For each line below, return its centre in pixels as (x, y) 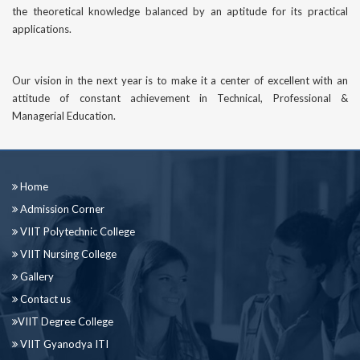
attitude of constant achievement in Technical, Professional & (180, 98)
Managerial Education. (64, 116)
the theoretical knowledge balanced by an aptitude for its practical (180, 12)
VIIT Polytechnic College (76, 232)
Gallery (36, 277)
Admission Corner (61, 209)
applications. (42, 29)
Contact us (44, 299)
